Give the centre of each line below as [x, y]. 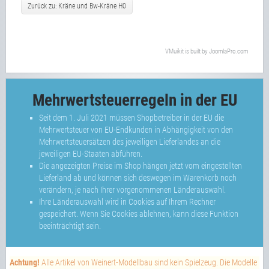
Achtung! [25, 262]
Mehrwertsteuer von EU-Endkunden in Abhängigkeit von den [136, 130]
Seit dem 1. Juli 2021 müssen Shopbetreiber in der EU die [131, 118]
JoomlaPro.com [228, 51]
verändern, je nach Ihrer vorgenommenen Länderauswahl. [132, 190]
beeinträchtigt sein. [70, 226]
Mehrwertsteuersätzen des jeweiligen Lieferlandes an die [130, 142]
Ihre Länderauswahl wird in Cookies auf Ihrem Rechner [127, 202]
